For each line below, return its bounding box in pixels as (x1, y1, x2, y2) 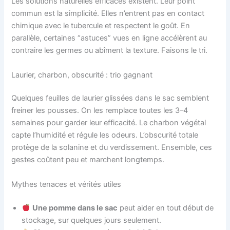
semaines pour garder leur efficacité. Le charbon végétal (11, 118, 206, 128)
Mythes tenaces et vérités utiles (11, 179, 122, 189)
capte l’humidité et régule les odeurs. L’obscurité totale (11, 130, 199, 140)
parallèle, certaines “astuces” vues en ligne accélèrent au (11, 33, 207, 43)
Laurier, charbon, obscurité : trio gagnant (11, 70, 153, 80)
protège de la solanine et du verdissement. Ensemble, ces (11, 143, 213, 152)
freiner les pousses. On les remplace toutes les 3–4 (11, 106, 188, 116)
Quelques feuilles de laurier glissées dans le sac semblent (11, 93, 209, 103)
